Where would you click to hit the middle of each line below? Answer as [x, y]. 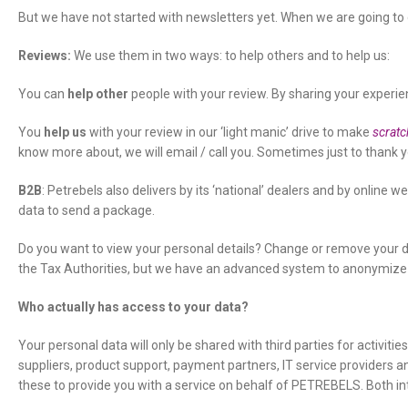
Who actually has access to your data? [133, 307]
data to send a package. [87, 210]
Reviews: [45, 56]
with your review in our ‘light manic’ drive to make [229, 132]
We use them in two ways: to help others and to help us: [230, 56]
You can [43, 94]
